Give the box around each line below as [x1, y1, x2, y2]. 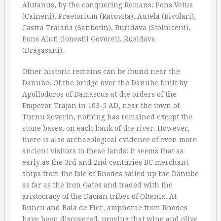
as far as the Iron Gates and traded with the [22, 181, 173, 189]
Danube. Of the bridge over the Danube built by [22, 79, 187, 87]
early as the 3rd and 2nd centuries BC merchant [22, 158, 188, 166]
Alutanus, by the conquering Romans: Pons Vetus [22, 1, 193, 9]
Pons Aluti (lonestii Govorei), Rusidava [22, 35, 155, 43]
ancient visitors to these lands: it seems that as [22, 147, 184, 155]
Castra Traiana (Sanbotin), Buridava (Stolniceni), [22, 24, 190, 32]
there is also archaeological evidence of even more [22, 136, 197, 144]
